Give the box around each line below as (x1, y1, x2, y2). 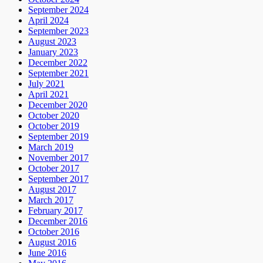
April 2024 (28, 15, 69, 26)
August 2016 (28, 237, 76, 248)
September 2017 (28, 174, 89, 184)
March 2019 (28, 142, 73, 153)
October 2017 (28, 163, 79, 174)
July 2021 (28, 79, 65, 89)
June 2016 (28, 248, 66, 258)
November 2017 (28, 153, 89, 163)
